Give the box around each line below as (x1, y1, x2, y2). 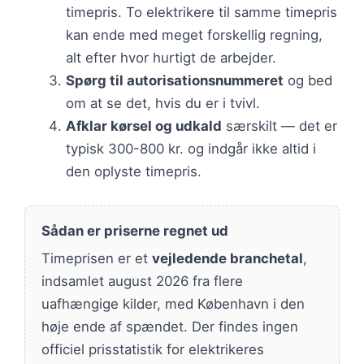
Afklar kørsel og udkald (66, 117, 222, 134)
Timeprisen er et (41, 249, 152, 266)
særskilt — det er (222, 117, 337, 134)
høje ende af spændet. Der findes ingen (41, 318, 298, 335)
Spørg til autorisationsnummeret (66, 71, 284, 89)
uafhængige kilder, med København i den (41, 295, 305, 312)
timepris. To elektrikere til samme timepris (66, 3, 337, 20)
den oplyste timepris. (66, 162, 201, 180)
